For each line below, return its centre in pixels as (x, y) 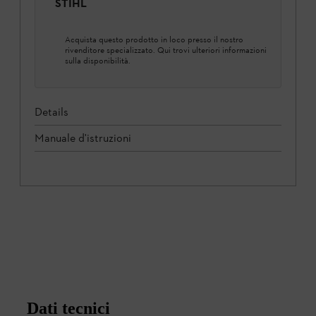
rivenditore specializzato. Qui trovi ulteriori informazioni (166, 50)
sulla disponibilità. (98, 60)
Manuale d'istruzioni (83, 138)
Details (51, 111)
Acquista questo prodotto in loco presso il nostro (154, 39)
